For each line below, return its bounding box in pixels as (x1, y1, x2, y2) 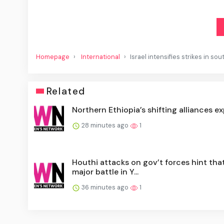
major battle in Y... (72, 166, 138, 177)
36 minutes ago (80, 182, 130, 191)
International (81, 52, 120, 61)
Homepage (36, 52, 69, 61)
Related (46, 84, 85, 97)
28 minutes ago (80, 120, 130, 129)
